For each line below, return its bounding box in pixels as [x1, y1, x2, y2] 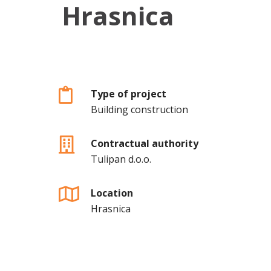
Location [90, 186, 133, 200]
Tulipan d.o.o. [90, 152, 151, 166]
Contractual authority [90, 137, 198, 150]
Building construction [90, 103, 188, 116]
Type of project [90, 87, 166, 100]
